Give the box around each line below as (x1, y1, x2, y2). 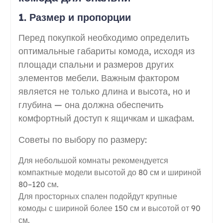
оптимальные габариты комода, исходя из (18, 45, 195, 57)
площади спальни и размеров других (18, 58, 174, 70)
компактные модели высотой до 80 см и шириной (18, 167, 201, 177)
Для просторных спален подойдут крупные (18, 191, 177, 201)
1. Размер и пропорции (18, 10, 131, 23)
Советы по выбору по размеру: (18, 133, 147, 145)
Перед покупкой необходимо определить (18, 31, 189, 43)
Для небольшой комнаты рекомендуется (18, 155, 168, 165)
